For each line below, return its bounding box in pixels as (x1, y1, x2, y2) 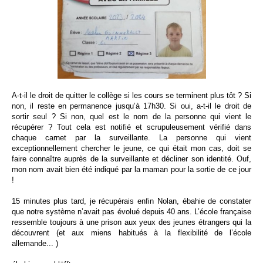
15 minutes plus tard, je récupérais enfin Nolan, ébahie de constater (12, 197, 251, 205)
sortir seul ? (12, 112, 60, 121)
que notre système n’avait (12, 207, 103, 216)
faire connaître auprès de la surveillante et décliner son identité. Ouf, (12, 154, 251, 163)
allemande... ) (12, 239, 58, 248)
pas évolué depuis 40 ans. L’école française (102, 207, 252, 216)
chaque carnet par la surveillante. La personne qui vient (12, 133, 251, 142)
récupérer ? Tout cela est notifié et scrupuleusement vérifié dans (12, 123, 251, 131)
